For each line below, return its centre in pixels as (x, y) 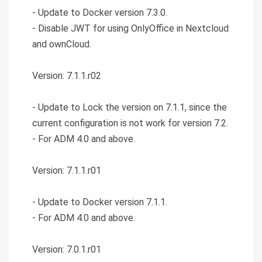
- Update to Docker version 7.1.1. (100, 202)
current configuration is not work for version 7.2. (130, 123)
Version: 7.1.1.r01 (67, 170)
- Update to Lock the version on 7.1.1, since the (130, 107)
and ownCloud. (62, 44)
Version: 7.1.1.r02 (67, 75)
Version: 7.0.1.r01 (67, 249)
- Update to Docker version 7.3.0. (100, 12)
